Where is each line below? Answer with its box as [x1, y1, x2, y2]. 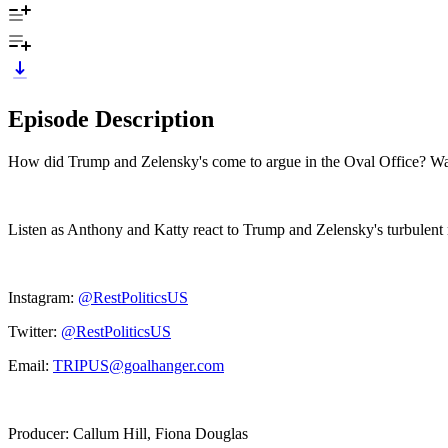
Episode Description [8, 105, 214, 132]
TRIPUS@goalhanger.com [53, 356, 224, 374]
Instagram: [8, 288, 78, 306]
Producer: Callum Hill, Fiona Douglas [8, 424, 248, 442]
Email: [8, 356, 53, 374]
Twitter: [8, 322, 61, 340]
